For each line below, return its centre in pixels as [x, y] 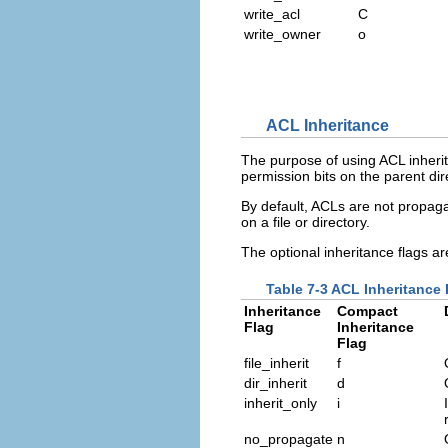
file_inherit [276, 363]
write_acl [272, 14]
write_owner [282, 34]
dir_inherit [275, 383]
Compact [367, 311]
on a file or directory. [305, 221]
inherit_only [280, 403]
